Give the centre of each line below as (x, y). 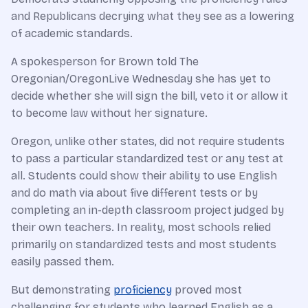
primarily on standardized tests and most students (144, 244)
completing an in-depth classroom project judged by (147, 210)
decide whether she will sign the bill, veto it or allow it (150, 96)
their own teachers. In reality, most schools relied (141, 227)
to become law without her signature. (109, 113)
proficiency (143, 289)
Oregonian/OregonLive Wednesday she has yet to (141, 78)
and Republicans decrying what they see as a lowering (153, 16)
